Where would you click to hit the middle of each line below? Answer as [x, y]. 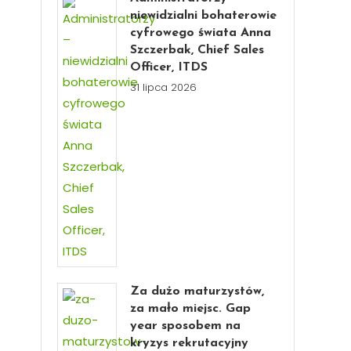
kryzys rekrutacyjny [190, 343]
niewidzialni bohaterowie [204, 16]
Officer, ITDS [169, 67]
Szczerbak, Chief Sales [197, 50]
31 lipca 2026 [164, 87]
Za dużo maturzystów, [197, 291]
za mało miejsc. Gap [191, 309]
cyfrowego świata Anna [201, 33]
